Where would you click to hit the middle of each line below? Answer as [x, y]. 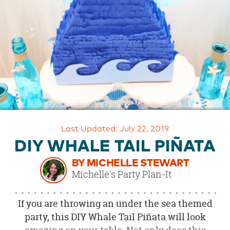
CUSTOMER [22, 40]
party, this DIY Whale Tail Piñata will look [115, 217]
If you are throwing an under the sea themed [115, 203]
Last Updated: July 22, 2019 [115, 129]
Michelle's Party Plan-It [122, 174]
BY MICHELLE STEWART [131, 163]
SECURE [17, 94]
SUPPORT [20, 51]
